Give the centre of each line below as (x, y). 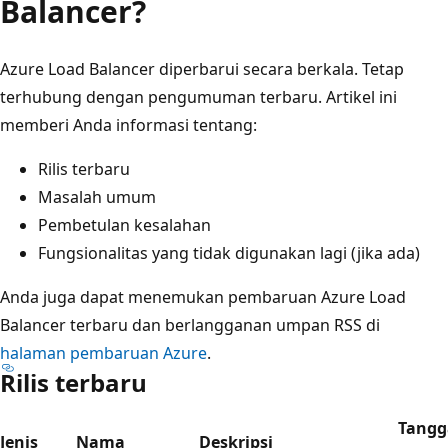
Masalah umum (97, 196)
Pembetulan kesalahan (124, 224)
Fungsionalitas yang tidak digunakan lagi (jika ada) (229, 252)
